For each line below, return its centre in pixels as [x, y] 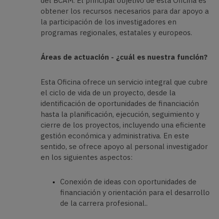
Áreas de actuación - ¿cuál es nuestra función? [124, 57]
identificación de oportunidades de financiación [120, 103]
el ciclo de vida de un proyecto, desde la [108, 92]
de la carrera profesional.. [104, 203]
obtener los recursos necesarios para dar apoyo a [124, 11]
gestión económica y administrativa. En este [115, 135]
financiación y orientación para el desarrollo [135, 193]
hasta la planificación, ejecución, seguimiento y [120, 114]
